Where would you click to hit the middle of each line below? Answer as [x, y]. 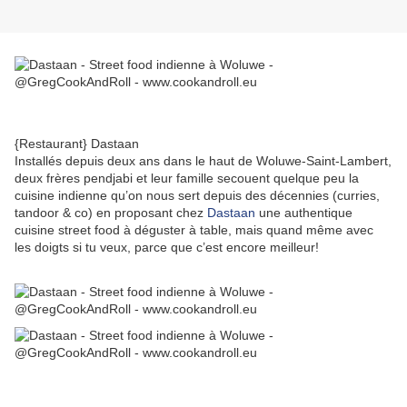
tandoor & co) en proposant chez [111, 213]
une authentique [304, 213]
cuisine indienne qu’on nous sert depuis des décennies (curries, [197, 196]
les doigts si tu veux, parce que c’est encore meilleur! [167, 248]
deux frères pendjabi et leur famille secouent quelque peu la [187, 179]
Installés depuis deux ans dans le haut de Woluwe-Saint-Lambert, [203, 161]
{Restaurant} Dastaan [77, 144]
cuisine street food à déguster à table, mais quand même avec [194, 230]
